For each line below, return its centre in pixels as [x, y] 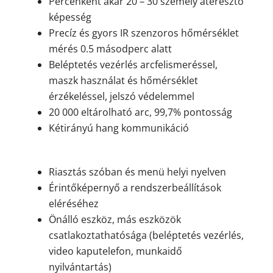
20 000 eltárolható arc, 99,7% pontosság [140, 112]
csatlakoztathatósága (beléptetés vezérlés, [146, 236]
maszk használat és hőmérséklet [123, 81]
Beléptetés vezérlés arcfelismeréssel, [133, 65]
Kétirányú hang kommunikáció [119, 128]
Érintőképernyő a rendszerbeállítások [135, 188]
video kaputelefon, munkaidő [115, 251]
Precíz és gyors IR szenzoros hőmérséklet [144, 33]
